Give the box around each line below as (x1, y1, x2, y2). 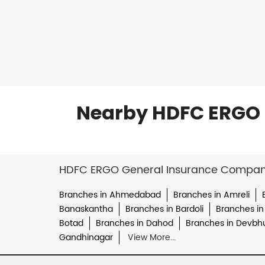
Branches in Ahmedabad (59, 188, 161, 202)
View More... (127, 231, 176, 245)
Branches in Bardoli (125, 202, 203, 216)
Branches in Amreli (173, 188, 250, 202)
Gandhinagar (59, 231, 113, 245)
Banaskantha (59, 202, 113, 216)
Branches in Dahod (95, 216, 173, 231)
